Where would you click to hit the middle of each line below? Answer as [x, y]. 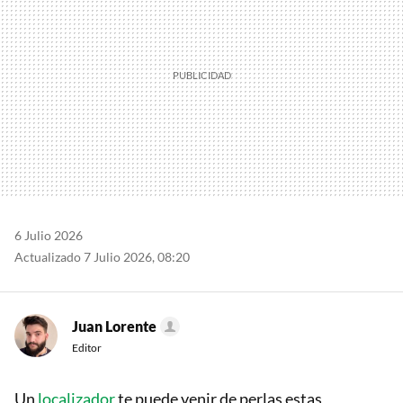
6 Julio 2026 [49, 236]
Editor [87, 348]
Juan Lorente [114, 327]
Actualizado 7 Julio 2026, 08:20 [102, 257]
